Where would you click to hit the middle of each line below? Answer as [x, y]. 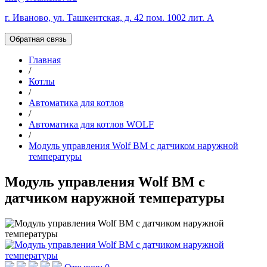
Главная [45, 60]
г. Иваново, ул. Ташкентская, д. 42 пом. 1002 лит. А [109, 17]
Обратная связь [38, 39]
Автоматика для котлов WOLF [91, 124]
